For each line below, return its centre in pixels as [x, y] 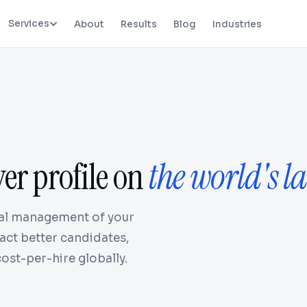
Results [139, 24]
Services [29, 24]
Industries [237, 24]
